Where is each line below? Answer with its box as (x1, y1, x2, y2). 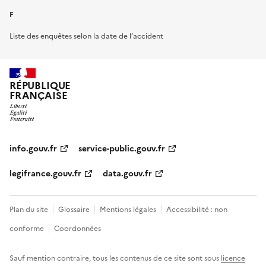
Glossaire (58, 204, 90, 216)
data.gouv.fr (103, 167, 152, 180)
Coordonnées (54, 223, 101, 235)
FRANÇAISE (9, 88, 68, 103)
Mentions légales (100, 204, 156, 216)
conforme (9, 223, 44, 235)
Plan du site (9, 204, 48, 216)
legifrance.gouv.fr (9, 167, 81, 180)
